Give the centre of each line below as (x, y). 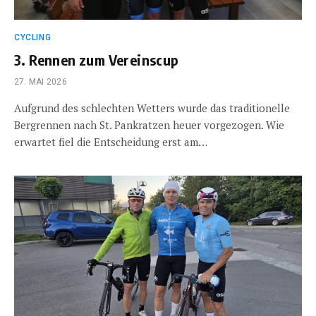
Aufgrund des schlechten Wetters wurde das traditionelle (152, 108)
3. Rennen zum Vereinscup (97, 60)
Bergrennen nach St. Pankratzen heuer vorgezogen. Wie (149, 125)
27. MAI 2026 (41, 82)
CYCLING (33, 37)
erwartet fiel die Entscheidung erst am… (111, 142)
